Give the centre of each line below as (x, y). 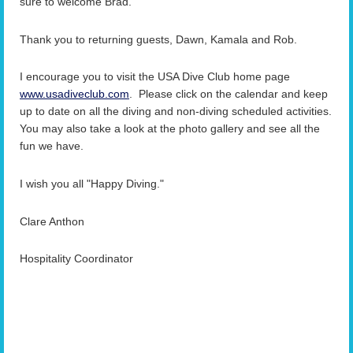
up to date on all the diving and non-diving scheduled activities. (176, 111)
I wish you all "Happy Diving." (92, 183)
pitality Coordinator (86, 259)
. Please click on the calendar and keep (229, 94)
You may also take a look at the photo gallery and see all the (170, 129)
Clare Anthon (52, 221)
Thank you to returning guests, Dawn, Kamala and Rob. (158, 39)
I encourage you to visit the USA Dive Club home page (155, 77)
